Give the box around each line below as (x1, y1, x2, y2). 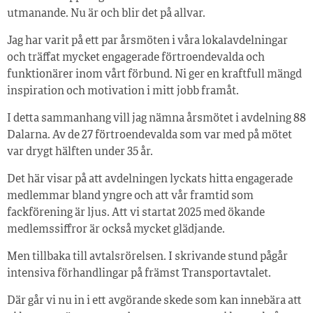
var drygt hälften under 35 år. (7, 147, 153, 159)
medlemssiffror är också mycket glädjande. (7, 224, 225, 236)
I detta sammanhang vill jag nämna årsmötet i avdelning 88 (7, 113, 306, 125)
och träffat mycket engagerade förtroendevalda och (7, 52, 265, 64)
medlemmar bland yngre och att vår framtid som (7, 191, 254, 203)
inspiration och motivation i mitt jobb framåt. (7, 86, 239, 98)
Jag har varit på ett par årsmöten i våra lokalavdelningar (7, 36, 288, 48)
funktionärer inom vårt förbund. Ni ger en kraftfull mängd (7, 69, 302, 81)
